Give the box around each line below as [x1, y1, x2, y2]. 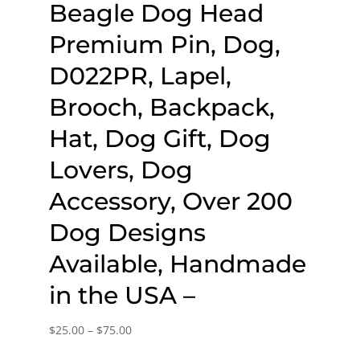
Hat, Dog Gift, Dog [48, 124, 271, 154]
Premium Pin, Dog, [48, 30, 280, 60]
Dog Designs [48, 218, 206, 248]
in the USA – [48, 280, 195, 311]
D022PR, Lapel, [48, 61, 231, 92]
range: [130, 342, 166, 358]
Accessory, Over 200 [48, 186, 292, 217]
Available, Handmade [48, 249, 306, 280]
